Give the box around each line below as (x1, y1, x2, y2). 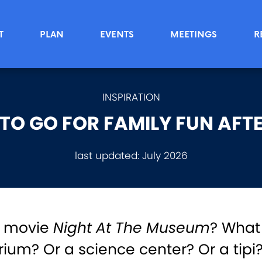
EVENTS (100, 27, 135, 41)
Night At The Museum (53, 218, 210, 238)
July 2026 (139, 149, 188, 163)
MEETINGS (170, 27, 218, 41)
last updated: (74, 149, 139, 163)
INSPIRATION (102, 90, 160, 104)
